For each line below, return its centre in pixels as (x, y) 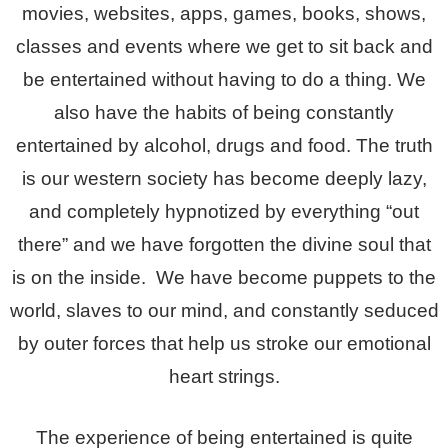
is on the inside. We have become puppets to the (224, 277)
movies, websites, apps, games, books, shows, (224, 13)
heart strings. (224, 376)
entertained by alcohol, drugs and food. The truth (224, 145)
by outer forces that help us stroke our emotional (224, 343)
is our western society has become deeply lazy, (224, 178)
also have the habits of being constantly (224, 112)
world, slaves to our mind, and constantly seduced (224, 310)
